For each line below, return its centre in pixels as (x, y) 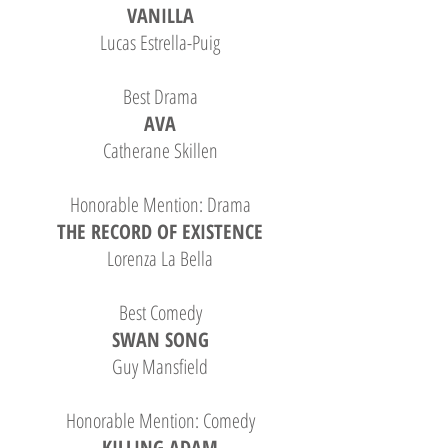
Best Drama (160, 96)
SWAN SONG (160, 339)
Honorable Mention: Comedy (160, 420)
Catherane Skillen (160, 150)
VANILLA (160, 15)
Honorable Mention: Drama (160, 204)
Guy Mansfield (160, 366)
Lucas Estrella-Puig (160, 42)
